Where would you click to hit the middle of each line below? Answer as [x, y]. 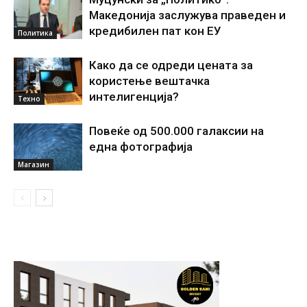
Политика [35, 33]
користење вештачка [149, 81]
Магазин [34, 165]
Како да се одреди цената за [171, 65]
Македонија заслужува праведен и [187, 15]
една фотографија [141, 147]
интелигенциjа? [134, 97]
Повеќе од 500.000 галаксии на [176, 131]
